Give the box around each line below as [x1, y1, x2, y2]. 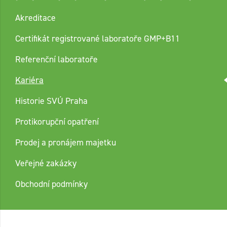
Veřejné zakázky [15, 157, 77, 169]
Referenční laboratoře [15, 53, 98, 65]
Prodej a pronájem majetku [15, 136, 116, 148]
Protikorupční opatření [15, 115, 99, 128]
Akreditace [15, 11, 56, 24]
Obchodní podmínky [15, 177, 88, 190]
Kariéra [15, 73, 44, 86]
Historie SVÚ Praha [15, 94, 88, 107]
